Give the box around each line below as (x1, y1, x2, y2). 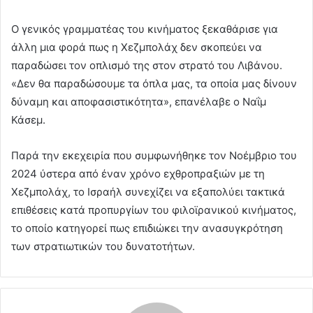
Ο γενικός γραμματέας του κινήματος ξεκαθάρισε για (11, 22, 278, 36)
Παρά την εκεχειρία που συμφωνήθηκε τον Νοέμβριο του (11, 149, 297, 163)
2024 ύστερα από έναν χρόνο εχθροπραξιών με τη (11, 167, 265, 181)
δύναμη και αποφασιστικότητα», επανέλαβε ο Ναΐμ (11, 95, 266, 109)
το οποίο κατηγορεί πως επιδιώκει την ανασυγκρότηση (11, 221, 283, 235)
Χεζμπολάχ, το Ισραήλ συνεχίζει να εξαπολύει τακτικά (11, 185, 285, 199)
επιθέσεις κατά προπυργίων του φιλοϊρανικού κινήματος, (11, 203, 296, 217)
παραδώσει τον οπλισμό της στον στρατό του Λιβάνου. (11, 59, 282, 73)
